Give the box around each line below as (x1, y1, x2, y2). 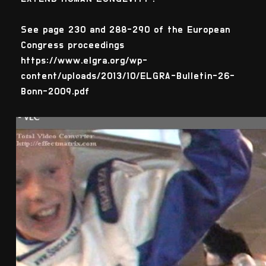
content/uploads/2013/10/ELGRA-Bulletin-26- (20, 71, 235, 81)
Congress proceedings (20, 40, 125, 50)
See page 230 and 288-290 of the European (20, 25, 230, 35)
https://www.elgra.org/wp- (20, 56, 148, 66)
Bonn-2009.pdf (20, 87, 90, 97)
